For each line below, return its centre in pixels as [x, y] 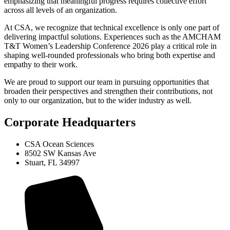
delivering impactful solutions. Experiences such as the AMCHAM [112, 37]
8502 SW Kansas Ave [60, 154]
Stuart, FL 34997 [52, 163]
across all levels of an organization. [61, 10]
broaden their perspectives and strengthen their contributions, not [108, 91]
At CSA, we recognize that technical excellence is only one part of [112, 28]
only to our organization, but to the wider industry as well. [98, 101]
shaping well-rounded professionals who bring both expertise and [110, 55]
